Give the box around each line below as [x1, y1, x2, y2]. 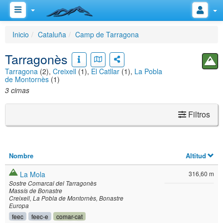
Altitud [185, 151, 206, 160]
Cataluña [38, 29, 66, 39]
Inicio [12, 29, 29, 39]
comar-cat [56, 212, 83, 221]
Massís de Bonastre [9, 187, 62, 195]
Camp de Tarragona [75, 29, 139, 39]
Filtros [186, 109, 210, 120]
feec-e [31, 212, 48, 221]
